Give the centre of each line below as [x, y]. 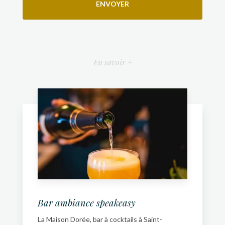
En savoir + [113, 62]
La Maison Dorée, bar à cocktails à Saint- [100, 219]
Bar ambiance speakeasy [87, 202]
